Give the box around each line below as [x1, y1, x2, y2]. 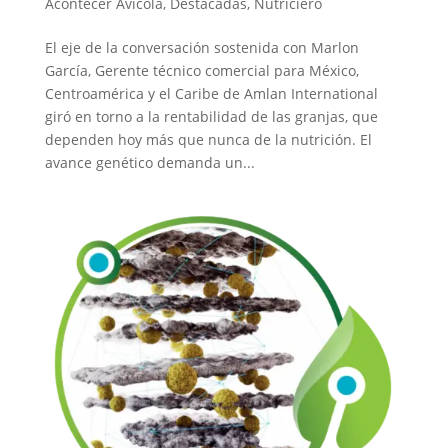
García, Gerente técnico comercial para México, [44, 60, 359, 80]
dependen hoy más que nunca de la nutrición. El [44, 129, 372, 149]
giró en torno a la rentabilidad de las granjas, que [44, 106, 378, 126]
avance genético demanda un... [44, 152, 255, 172]
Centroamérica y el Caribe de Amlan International [44, 83, 378, 103]
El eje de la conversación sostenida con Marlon [44, 37, 359, 57]
